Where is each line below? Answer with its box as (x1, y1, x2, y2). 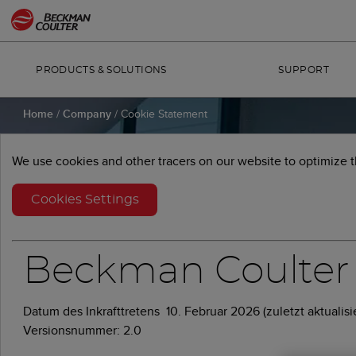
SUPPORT (278, 65, 329, 75)
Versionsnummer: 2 (23, 320, 130, 339)
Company (63, 106, 114, 122)
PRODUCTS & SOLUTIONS (36, 65, 167, 75)
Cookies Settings (30, 193, 139, 207)
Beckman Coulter (23, 252, 350, 291)
